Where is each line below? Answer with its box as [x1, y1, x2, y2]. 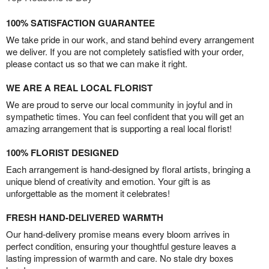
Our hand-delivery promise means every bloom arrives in [6, 228, 229, 241]
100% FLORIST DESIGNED [6, 146, 119, 160]
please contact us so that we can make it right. [6, 57, 187, 70]
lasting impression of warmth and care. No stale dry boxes [6, 252, 234, 265]
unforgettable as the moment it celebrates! [6, 187, 170, 200]
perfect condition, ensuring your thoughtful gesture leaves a [6, 240, 236, 253]
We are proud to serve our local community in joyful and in [6, 98, 232, 111]
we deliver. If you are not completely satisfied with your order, [6, 45, 244, 58]
